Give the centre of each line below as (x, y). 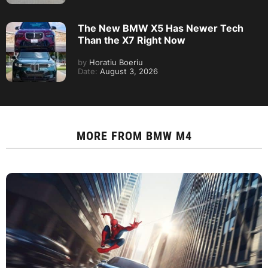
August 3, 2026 (128, 71)
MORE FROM (111, 135)
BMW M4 (169, 135)
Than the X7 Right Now (132, 40)
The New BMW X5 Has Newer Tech (161, 28)
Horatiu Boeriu (115, 62)
